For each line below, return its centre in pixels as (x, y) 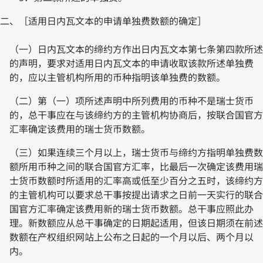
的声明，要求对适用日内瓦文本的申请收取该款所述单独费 (131, 63)
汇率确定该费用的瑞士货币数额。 (80, 129)
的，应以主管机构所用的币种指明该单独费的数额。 (117, 77)
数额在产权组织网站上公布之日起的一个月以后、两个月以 (131, 237)
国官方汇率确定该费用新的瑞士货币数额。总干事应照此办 (131, 209)
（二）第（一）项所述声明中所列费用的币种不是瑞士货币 (131, 101)
